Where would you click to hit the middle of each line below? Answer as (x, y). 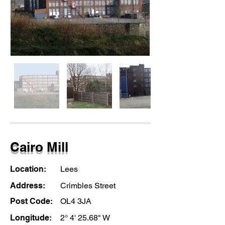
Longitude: (31, 218)
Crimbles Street (88, 186)
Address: (29, 186)
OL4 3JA (76, 201)
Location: (29, 169)
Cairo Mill (39, 147)
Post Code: (32, 201)
